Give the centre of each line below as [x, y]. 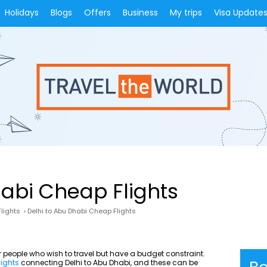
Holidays [22, 13]
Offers [97, 13]
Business [140, 13]
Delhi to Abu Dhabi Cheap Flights [82, 211]
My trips [186, 13]
